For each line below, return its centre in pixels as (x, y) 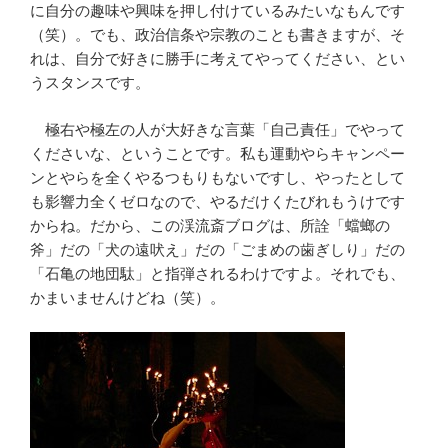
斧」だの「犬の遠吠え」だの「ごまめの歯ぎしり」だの (217, 249)
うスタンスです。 (90, 83)
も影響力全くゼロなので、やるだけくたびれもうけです (217, 201)
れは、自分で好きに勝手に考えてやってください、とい (217, 59)
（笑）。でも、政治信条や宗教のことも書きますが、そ (217, 35)
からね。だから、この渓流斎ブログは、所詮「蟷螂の (210, 225)
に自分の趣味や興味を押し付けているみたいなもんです (217, 11)
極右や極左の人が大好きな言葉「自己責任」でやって (217, 129)
